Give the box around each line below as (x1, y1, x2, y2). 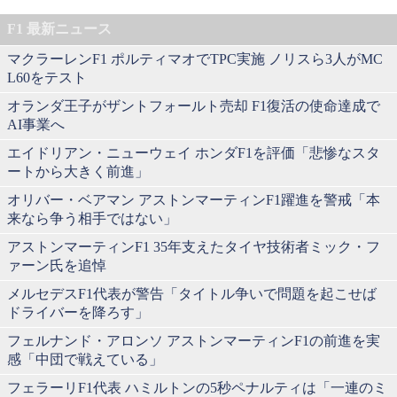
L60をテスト (7, 69, 87, 85)
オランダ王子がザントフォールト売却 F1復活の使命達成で (7, 97, 380, 113)
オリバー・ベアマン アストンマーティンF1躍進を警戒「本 (7, 191, 380, 207)
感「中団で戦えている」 (7, 351, 163, 367)
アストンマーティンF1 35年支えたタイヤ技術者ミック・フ (7, 238, 380, 254)
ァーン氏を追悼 (7, 257, 106, 273)
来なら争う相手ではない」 (7, 210, 177, 226)
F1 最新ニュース (7, 20, 112, 36)
